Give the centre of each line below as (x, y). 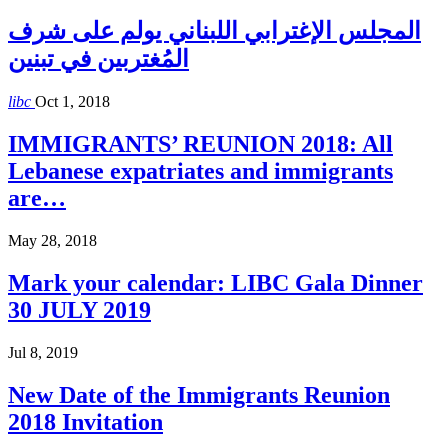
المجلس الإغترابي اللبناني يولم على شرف (214, 31)
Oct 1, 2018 (72, 102)
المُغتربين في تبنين (98, 59)
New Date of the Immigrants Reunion (199, 394)
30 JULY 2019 (79, 309)
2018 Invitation (85, 421)
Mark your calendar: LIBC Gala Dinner (215, 282)
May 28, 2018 (52, 240)
